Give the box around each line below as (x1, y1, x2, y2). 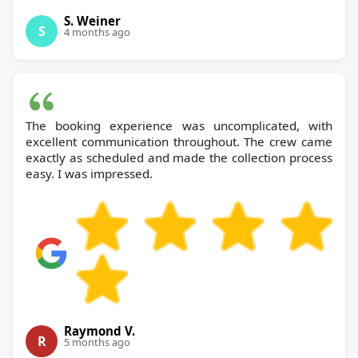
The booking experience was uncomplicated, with (26, 117, 332, 134)
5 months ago (64, 335, 130, 350)
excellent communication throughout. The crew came (26, 133, 332, 150)
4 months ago (64, 25, 130, 40)
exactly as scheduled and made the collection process (26, 149, 332, 166)
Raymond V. (64, 323, 135, 340)
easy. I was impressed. (26, 165, 153, 182)
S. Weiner (64, 13, 121, 30)
